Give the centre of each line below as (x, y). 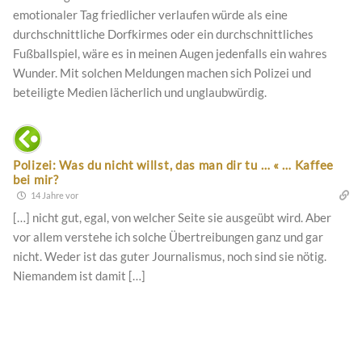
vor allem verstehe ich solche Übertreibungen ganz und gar (168, 237)
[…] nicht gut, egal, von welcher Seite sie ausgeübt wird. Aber (172, 218)
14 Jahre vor (54, 196)
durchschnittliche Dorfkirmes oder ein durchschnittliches (163, 34)
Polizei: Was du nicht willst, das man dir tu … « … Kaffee (173, 165)
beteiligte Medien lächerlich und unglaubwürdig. (140, 93)
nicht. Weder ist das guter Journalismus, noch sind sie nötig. (170, 257)
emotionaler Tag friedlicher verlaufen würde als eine (150, 15)
